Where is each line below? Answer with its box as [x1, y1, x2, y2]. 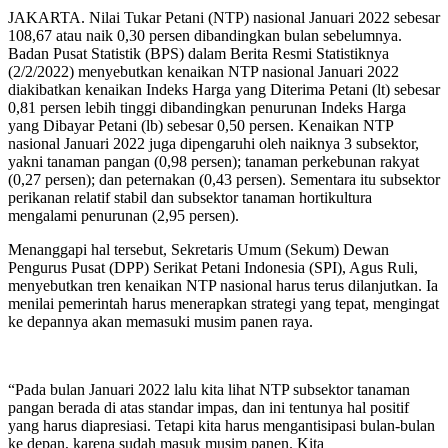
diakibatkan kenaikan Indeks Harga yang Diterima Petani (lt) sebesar [8, 80, 440, 98]
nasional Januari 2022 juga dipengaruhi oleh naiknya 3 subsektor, [8, 134, 419, 152]
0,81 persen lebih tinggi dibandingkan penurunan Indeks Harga [8, 98, 406, 116]
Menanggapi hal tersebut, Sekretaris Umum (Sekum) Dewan [8, 240, 389, 258]
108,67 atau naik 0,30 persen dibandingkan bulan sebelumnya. [8, 26, 402, 44]
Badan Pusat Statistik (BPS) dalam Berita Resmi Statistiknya [8, 44, 389, 62]
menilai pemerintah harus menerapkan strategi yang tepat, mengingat [8, 294, 439, 312]
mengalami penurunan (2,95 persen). [8, 206, 239, 224]
